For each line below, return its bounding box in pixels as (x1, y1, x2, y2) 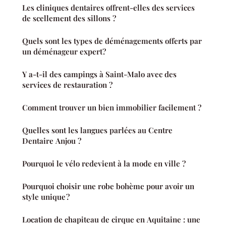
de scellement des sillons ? (22, 13, 116, 24)
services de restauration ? (22, 80, 112, 90)
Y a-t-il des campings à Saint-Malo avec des (22, 69, 177, 80)
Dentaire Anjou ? (22, 136, 81, 146)
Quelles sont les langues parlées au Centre (22, 125, 173, 136)
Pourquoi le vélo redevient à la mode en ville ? (22, 158, 186, 169)
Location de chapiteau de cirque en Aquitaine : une (22, 214, 200, 225)
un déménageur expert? (22, 46, 106, 57)
